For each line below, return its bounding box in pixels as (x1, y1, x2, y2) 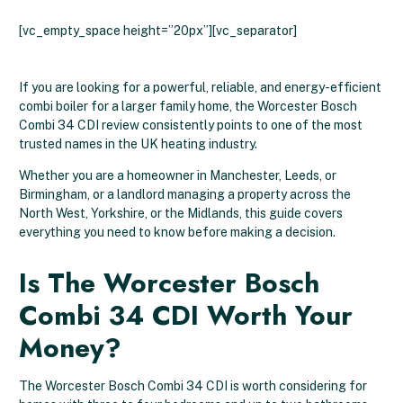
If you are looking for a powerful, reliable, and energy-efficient (19, 80, 381, 94)
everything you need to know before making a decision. (19, 225, 336, 239)
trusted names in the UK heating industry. (19, 137, 260, 151)
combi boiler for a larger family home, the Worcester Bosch (19, 99, 357, 113)
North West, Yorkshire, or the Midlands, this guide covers (19, 206, 343, 220)
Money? (19, 328, 121, 367)
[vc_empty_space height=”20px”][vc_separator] (19, 23, 297, 38)
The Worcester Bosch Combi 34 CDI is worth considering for (19, 379, 367, 393)
